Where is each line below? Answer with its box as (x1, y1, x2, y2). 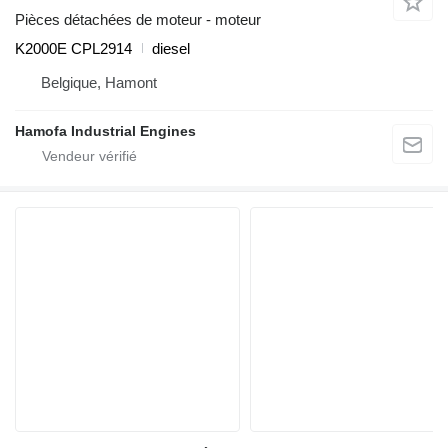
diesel (152, 39, 190, 57)
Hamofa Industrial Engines (15, 122, 196, 139)
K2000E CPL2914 (15, 39, 132, 57)
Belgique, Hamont (41, 73, 157, 91)
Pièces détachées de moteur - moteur (15, 10, 261, 28)
